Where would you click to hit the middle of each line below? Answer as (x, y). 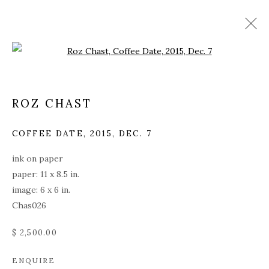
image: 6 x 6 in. (41, 190)
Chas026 (29, 205)
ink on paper (38, 159)
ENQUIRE (34, 260)
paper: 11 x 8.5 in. (46, 174)
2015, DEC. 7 (121, 133)
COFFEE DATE (48, 133)
